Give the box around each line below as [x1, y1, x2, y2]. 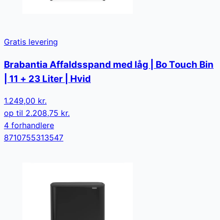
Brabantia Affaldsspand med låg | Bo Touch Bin [4, 58, 214, 70]
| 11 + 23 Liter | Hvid [4, 73, 91, 84]
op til [4, 108, 26, 118]
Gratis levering [4, 36, 58, 47]
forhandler [9, 120, 50, 131]
